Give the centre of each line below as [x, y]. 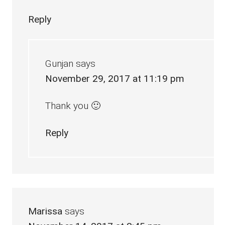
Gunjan [60, 64]
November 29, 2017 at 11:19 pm [115, 79]
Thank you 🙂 [73, 106]
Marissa [45, 211]
